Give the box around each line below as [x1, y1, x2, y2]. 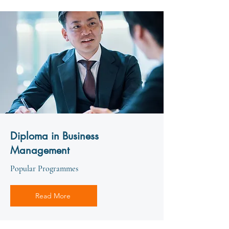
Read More [35, 191, 71, 200]
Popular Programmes [10, 164, 78, 174]
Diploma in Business [10, 129, 99, 143]
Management [10, 144, 70, 157]
